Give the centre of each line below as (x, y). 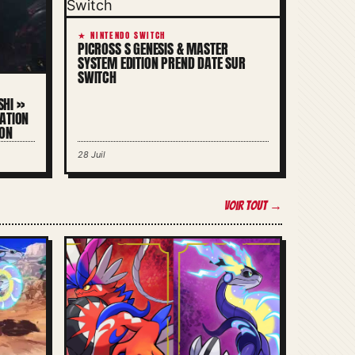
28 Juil (92, 154)
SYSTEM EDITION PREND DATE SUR (162, 63)
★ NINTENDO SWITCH (122, 35)
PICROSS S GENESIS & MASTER (153, 49)
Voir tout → (253, 205)
